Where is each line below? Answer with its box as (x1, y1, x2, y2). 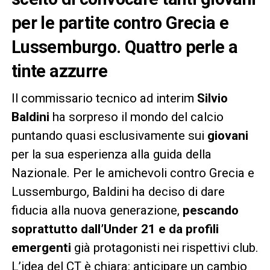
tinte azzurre (11, 60, 108, 81)
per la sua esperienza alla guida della (11, 146, 212, 162)
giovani (207, 128, 248, 143)
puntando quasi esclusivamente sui (11, 128, 207, 143)
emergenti (11, 240, 71, 255)
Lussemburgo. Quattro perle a (11, 36, 238, 57)
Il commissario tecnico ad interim (11, 90, 197, 105)
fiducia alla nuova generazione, (11, 202, 183, 218)
